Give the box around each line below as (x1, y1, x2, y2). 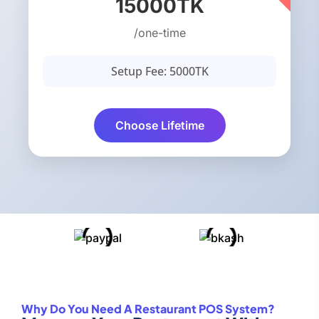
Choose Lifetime (115, 118, 204, 133)
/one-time (133, 26, 186, 41)
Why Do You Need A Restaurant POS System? (21, 300, 275, 316)
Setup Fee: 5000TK (110, 63, 209, 80)
